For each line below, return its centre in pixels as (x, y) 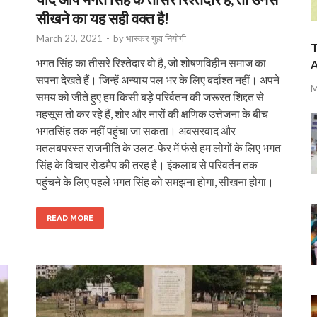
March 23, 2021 (69, 38)
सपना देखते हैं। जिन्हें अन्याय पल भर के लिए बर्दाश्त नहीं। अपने (158, 79)
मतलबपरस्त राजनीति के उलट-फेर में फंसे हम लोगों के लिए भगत (158, 147)
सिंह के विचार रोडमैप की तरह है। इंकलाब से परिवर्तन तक (147, 164)
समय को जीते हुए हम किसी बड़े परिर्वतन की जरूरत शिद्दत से (150, 96)
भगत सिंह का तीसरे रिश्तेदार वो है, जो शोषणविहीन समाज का (151, 62)
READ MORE (70, 218)
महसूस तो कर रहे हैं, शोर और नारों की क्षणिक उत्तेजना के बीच (152, 113)
